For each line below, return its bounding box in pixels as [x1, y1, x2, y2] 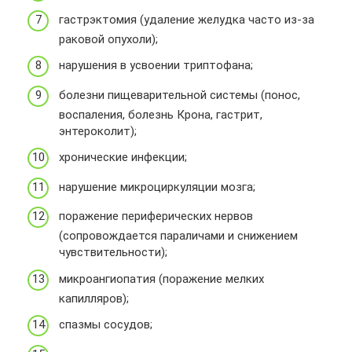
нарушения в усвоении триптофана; [59, 58, 253, 73]
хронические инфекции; [59, 150, 187, 165]
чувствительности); [59, 245, 167, 260]
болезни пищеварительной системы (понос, [59, 87, 300, 102]
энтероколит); [59, 123, 137, 138]
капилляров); [59, 291, 129, 306]
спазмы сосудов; [59, 317, 152, 332]
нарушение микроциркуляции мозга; [59, 179, 255, 194]
